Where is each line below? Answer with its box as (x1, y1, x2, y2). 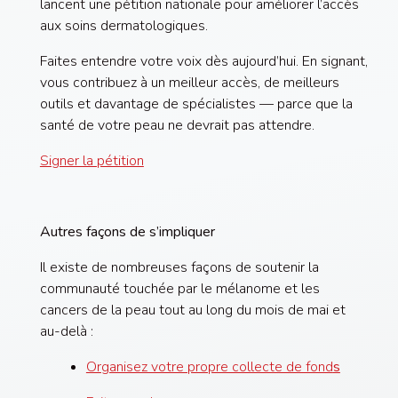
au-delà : (39, 321, 93, 341)
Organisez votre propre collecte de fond (85, 356, 333, 377)
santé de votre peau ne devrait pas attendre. (39, 115, 314, 135)
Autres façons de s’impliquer (39, 221, 217, 242)
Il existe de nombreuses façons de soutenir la (39, 257, 319, 277)
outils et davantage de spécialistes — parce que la (39, 93, 353, 114)
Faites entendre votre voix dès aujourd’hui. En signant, (39, 51, 368, 71)
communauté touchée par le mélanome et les (39, 278, 320, 298)
